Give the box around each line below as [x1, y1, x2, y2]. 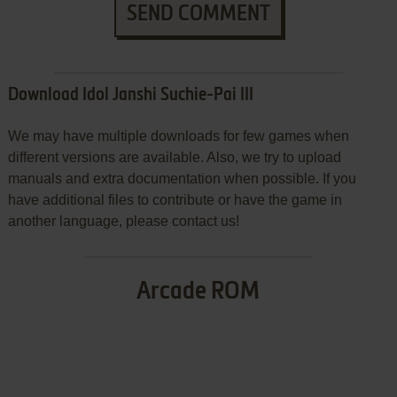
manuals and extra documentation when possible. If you [7, 171, 356, 187]
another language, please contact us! [7, 214, 239, 230]
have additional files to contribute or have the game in [7, 192, 342, 208]
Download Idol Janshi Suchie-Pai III [7, 87, 253, 105]
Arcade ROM [136, 279, 261, 305]
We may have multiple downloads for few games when [7, 128, 349, 144]
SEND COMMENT [126, 4, 270, 26]
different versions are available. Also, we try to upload [7, 150, 341, 166]
